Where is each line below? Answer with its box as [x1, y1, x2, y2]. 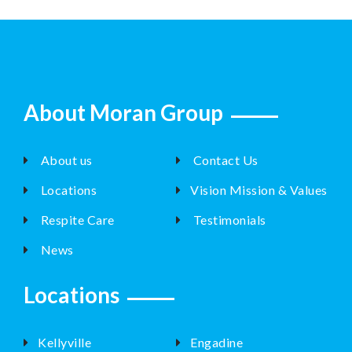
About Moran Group [24, 98, 223, 126]
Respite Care [38, 211, 115, 227]
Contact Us [190, 152, 258, 167]
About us [38, 152, 93, 167]
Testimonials [190, 211, 266, 227]
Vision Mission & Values [190, 181, 328, 197]
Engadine [190, 334, 244, 350]
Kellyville [38, 334, 92, 350]
